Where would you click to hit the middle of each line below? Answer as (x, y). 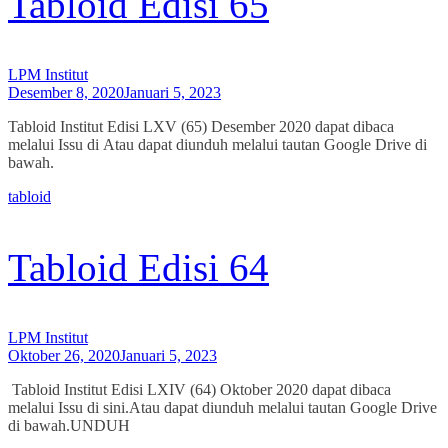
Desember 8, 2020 (66, 93)
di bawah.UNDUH (69, 426)
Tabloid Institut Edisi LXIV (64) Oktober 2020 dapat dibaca (199, 390)
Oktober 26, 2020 (64, 356)
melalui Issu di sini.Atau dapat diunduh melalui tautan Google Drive (222, 408)
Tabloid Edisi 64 (138, 268)
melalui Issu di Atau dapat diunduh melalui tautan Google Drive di (217, 145)
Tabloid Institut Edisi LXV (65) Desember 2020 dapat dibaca (201, 127)
